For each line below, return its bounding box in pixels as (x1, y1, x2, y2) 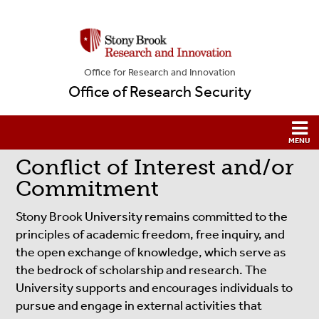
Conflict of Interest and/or (16, 154, 295, 180)
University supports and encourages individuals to (16, 279, 293, 296)
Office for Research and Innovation (83, 66, 236, 78)
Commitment (16, 175, 171, 202)
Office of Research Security (68, 82, 251, 101)
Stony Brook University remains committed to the (16, 208, 288, 224)
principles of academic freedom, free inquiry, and (16, 226, 286, 242)
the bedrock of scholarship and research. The (16, 261, 268, 278)
